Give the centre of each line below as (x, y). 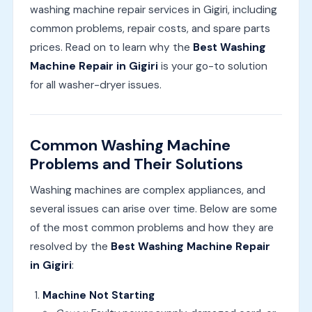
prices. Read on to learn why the (111, 48)
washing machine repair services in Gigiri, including (153, 10)
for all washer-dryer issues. (95, 85)
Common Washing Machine (130, 146)
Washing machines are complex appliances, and (147, 190)
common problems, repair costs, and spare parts (150, 29)
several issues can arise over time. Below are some (153, 209)
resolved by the (70, 247)
